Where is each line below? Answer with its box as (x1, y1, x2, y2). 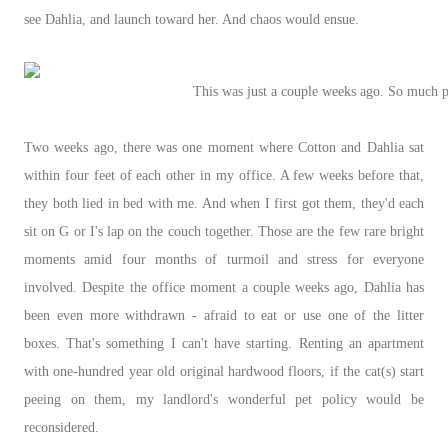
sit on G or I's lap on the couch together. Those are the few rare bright (24, 223, 424, 239)
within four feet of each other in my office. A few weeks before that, (24, 167, 424, 183)
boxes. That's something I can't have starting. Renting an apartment (24, 335, 424, 351)
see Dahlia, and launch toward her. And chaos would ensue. (24, 11, 359, 27)
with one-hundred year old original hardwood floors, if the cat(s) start (24, 363, 424, 379)
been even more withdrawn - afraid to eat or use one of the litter (24, 307, 424, 323)
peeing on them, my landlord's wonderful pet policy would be (24, 391, 424, 407)
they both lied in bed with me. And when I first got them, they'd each (24, 195, 424, 211)
